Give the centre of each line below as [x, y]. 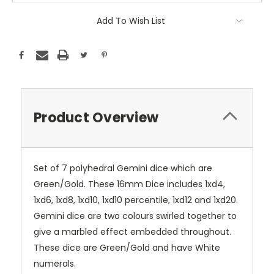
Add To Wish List [131, 21]
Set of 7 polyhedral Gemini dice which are [123, 168]
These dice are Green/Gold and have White [127, 248]
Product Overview [96, 118]
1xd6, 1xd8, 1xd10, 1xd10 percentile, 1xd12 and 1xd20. [136, 200]
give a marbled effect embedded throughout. [132, 232]
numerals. [56, 264]
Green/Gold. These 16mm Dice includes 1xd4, [129, 184]
